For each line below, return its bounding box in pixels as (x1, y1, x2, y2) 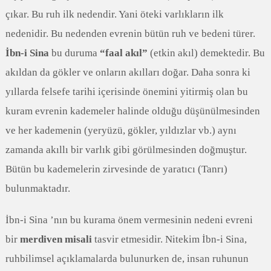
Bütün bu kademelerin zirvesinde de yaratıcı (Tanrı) (5, 163, 227, 175)
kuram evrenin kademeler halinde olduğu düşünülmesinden (5, 105, 260, 117)
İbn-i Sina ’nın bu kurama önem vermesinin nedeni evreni (5, 214, 253, 226)
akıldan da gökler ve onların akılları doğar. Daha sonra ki (5, 67, 250, 78)
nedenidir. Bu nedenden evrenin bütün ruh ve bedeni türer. (5, 28, 255, 39)
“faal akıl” (99, 47, 148, 59)
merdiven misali (19, 233, 92, 245)
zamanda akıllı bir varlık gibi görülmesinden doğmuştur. (5, 144, 247, 155)
